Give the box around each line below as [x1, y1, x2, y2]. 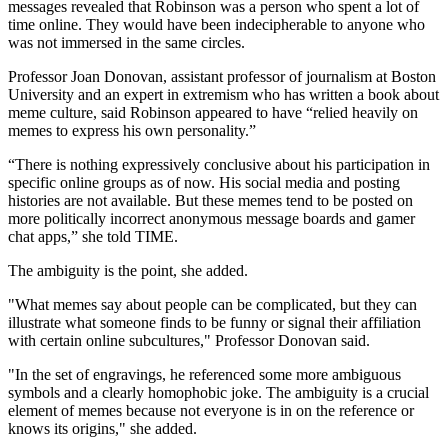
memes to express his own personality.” [8, 122, 260, 140]
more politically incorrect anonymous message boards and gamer [8, 210, 415, 228]
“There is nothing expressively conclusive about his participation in [8, 156, 430, 174]
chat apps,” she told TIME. [8, 228, 178, 246]
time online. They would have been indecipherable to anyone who [8, 16, 425, 34]
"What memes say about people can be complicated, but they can [8, 296, 417, 314]
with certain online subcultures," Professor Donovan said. [8, 332, 370, 350]
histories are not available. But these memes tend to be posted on [8, 192, 413, 210]
